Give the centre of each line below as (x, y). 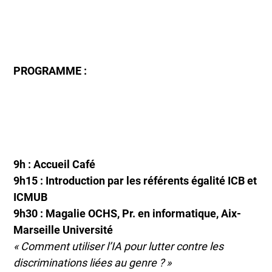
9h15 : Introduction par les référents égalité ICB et (135, 180)
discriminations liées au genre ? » (93, 262)
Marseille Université (63, 229)
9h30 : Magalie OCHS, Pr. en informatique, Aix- (127, 213)
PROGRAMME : (50, 70)
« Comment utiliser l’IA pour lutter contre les (119, 246)
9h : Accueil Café (55, 164)
